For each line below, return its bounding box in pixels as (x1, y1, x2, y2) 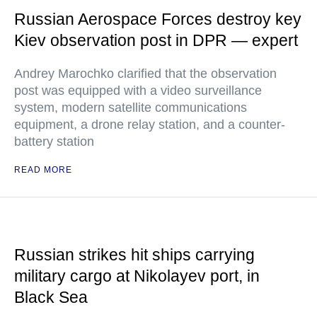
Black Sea (14, 288, 88, 307)
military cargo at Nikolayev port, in (14, 267, 260, 286)
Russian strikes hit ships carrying (14, 246, 255, 265)
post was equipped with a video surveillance (14, 83, 262, 98)
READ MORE (14, 165, 72, 175)
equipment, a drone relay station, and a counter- (14, 117, 285, 132)
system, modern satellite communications (14, 100, 247, 115)
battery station (14, 134, 94, 149)
